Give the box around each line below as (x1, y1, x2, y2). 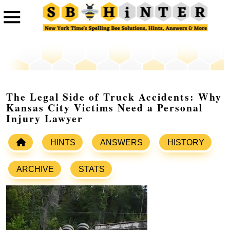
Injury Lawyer (6, 111, 83, 126)
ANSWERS (100, 138, 143, 147)
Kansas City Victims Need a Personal (6, 100, 203, 116)
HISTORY (167, 138, 204, 147)
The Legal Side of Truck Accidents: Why (6, 89, 222, 105)
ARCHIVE (16, 165, 54, 174)
